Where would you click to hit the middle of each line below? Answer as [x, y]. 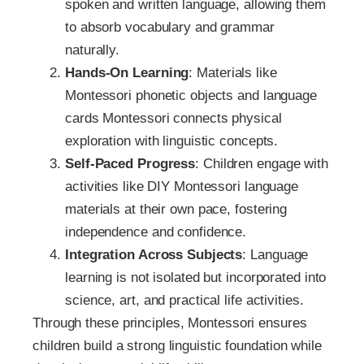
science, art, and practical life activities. [184, 300]
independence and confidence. [156, 232]
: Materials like [233, 72]
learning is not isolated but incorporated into [196, 277]
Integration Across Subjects [154, 254]
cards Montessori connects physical [173, 118]
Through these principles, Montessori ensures [170, 323]
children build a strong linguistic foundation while [177, 345]
